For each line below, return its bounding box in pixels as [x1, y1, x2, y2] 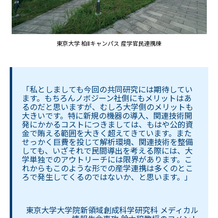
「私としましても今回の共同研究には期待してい [22, 83, 193, 95]
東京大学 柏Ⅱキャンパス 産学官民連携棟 [56, 39, 162, 48]
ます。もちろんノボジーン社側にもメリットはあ [22, 92, 192, 104]
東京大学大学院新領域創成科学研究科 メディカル [26, 204, 199, 216]
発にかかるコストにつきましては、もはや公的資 [22, 118, 193, 130]
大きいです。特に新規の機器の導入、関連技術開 [22, 109, 192, 122]
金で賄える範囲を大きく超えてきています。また [22, 127, 192, 139]
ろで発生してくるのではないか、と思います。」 [22, 171, 192, 183]
